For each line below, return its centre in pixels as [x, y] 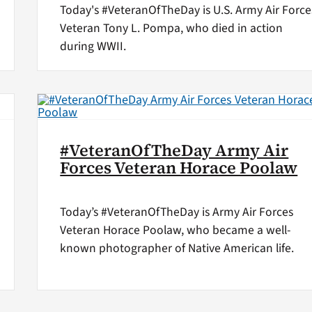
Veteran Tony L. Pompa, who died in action [172, 29]
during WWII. [93, 47]
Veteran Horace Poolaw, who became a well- [175, 230]
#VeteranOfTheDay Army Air [174, 150]
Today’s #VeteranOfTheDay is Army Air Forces [177, 212]
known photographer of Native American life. [177, 248]
